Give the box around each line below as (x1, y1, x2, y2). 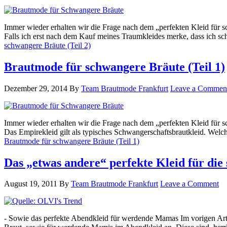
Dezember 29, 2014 (4, 84, 67, 93)
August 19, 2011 (4, 179, 57, 188)
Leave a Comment (160, 179, 219, 188)
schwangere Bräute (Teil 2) (4, 41, 91, 50)
